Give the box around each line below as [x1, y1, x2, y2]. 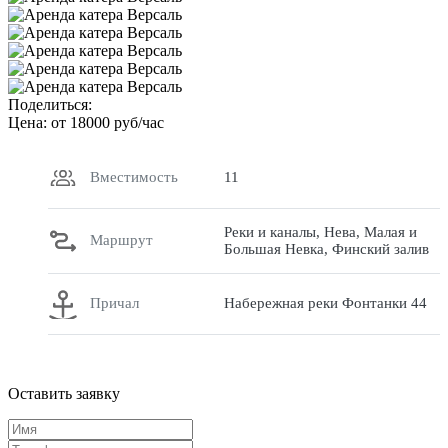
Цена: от [8, 113, 70, 131]
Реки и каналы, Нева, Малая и [224, 223, 418, 240]
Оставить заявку [8, 384, 120, 402]
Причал [90, 295, 139, 312]
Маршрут [90, 232, 153, 249]
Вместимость [90, 169, 178, 186]
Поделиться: [8, 95, 92, 113]
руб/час [110, 113, 164, 131]
